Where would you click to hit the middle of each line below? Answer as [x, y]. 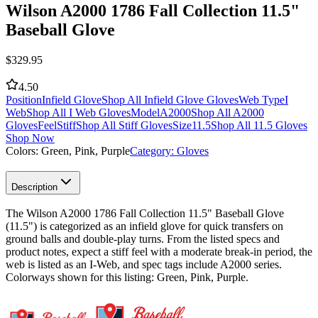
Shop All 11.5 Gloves [259, 125]
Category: [153, 150]
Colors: [23, 150]
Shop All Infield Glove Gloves [170, 99]
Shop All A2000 [227, 112]
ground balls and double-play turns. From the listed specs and [143, 239]
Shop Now [30, 138]
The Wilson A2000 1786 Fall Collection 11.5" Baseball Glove [145, 214]
